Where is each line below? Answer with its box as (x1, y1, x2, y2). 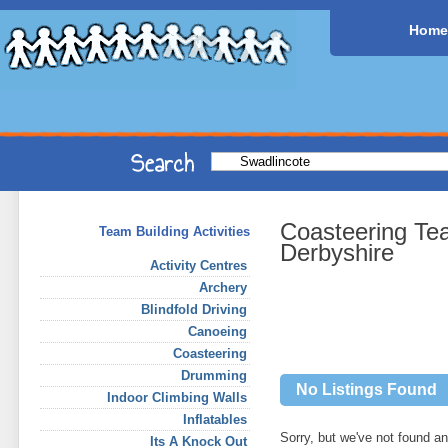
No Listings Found (296, 381, 437, 399)
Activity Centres (150, 258, 247, 273)
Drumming (181, 368, 247, 383)
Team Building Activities (99, 224, 250, 239)
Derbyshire (280, 239, 394, 266)
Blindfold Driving (141, 302, 247, 317)
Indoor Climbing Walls (107, 390, 247, 405)
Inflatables (183, 412, 247, 427)
